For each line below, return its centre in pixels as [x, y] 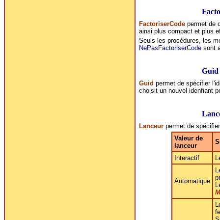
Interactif [187, 158]
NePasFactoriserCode [170, 48]
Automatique [192, 181]
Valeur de [189, 138]
